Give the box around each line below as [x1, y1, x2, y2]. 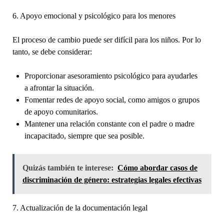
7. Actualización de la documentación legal [12, 203, 147, 212]
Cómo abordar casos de [117, 163, 197, 172]
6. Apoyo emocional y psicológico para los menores [12, 11, 175, 20]
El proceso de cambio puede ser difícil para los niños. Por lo [12, 35, 201, 44]
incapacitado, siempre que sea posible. [24, 131, 144, 140]
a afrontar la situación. [24, 83, 94, 92]
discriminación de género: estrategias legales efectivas [22, 175, 201, 184]
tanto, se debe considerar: [12, 47, 92, 56]
